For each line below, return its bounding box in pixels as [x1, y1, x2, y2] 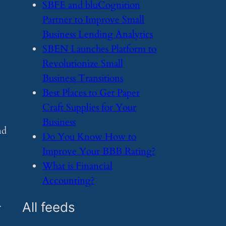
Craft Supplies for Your [42, 100, 136, 114]
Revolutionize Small [42, 56, 123, 70]
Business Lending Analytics [42, 27, 153, 41]
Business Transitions [42, 71, 123, 85]
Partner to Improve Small [42, 13, 144, 26]
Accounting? [42, 174, 94, 187]
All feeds [22, 199, 75, 215]
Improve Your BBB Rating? [42, 144, 155, 158]
